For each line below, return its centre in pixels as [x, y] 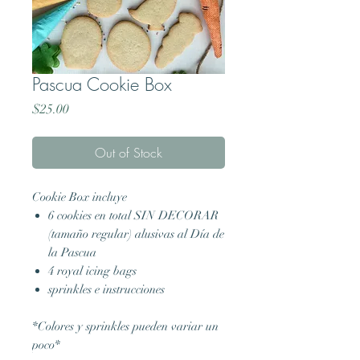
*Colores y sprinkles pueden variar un [125, 326]
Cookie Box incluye [80, 197]
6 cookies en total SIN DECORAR [133, 215]
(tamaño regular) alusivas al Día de [136, 234]
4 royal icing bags [92, 271]
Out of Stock [129, 153]
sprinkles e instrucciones [106, 289]
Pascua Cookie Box [102, 84]
